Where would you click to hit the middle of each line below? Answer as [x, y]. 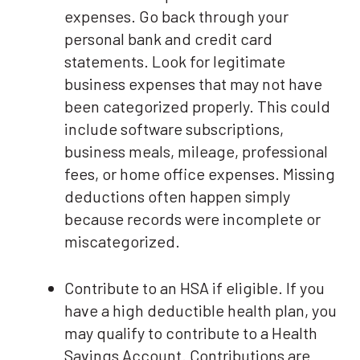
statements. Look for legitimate [175, 61]
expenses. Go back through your [176, 16]
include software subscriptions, [174, 129]
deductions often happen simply [177, 196]
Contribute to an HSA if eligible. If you [194, 288]
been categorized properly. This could [197, 106]
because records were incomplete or [192, 219]
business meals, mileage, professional [196, 151]
